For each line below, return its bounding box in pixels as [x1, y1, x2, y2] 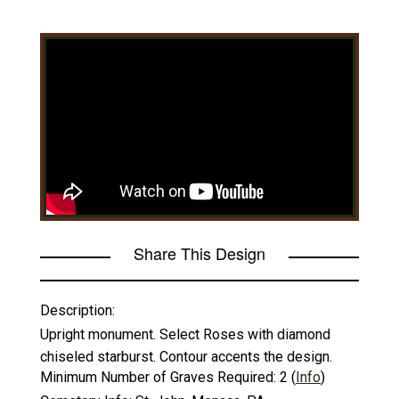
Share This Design [134, 240, 265, 265]
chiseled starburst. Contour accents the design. [40, 347, 332, 365]
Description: [40, 301, 115, 319]
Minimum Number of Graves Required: [40, 368, 276, 386]
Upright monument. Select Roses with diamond [40, 325, 330, 343]
